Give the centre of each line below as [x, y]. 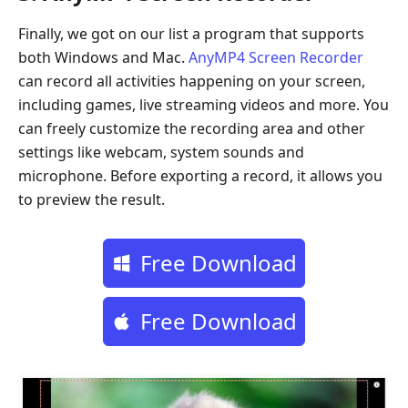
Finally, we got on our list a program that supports [191, 33]
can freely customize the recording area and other [192, 128]
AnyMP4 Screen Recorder [276, 57]
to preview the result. [92, 199]
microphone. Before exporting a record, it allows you [200, 175]
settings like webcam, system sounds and [161, 152]
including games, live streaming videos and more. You [204, 104]
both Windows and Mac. [103, 57]
